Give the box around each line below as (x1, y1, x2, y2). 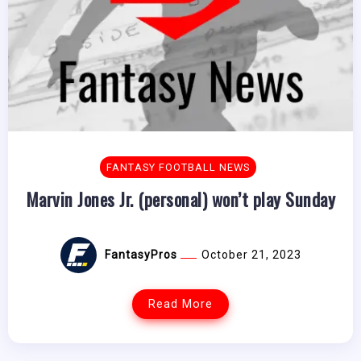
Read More (148, 297, 213, 311)
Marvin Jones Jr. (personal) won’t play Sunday (25, 185, 336, 212)
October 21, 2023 (201, 248, 301, 261)
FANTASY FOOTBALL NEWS (106, 161, 250, 173)
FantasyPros (104, 248, 180, 261)
